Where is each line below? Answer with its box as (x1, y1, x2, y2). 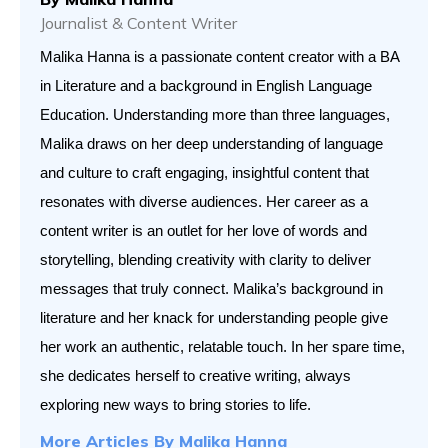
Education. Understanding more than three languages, (40, 107, 390, 124)
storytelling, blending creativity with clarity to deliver (40, 252, 371, 269)
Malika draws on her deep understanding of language (40, 136, 383, 153)
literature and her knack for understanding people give (40, 310, 388, 327)
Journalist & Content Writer (40, 13, 237, 34)
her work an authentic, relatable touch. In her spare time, (40, 339, 405, 356)
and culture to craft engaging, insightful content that (40, 165, 369, 182)
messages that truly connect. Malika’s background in (40, 281, 383, 298)
